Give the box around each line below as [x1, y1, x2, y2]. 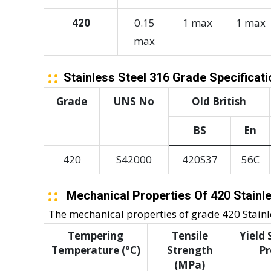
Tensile [171, 229, 208, 243]
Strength [166, 243, 213, 258]
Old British [192, 94, 246, 109]
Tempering [68, 229, 123, 243]
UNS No [114, 94, 154, 109]
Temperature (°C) [51, 243, 140, 258]
